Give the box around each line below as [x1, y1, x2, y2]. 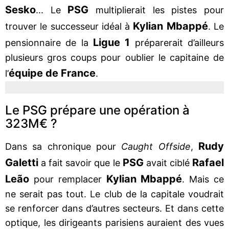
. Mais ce [182, 173, 224, 185]
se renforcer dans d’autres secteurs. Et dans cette [5, 202, 224, 214]
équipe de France [9, 66, 96, 79]
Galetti [5, 156, 38, 169]
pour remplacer [29, 173, 106, 185]
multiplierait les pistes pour [88, 4, 224, 15]
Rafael [192, 156, 224, 169]
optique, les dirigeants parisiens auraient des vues [5, 217, 224, 228]
